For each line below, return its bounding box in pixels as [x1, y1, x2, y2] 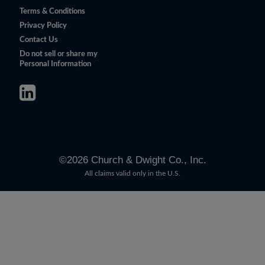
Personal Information [19, 60, 91, 68]
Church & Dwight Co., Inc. [88, 154, 206, 166]
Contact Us [19, 36, 58, 44]
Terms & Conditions [19, 8, 85, 15]
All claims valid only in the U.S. [85, 170, 180, 177]
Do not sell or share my [19, 50, 98, 58]
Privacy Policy [19, 22, 67, 30]
